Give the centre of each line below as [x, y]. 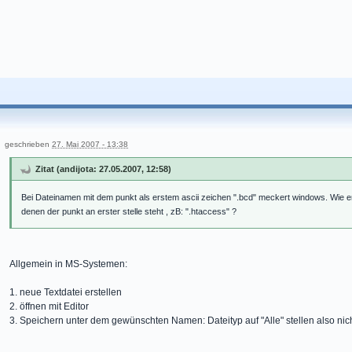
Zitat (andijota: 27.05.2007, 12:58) [103, 169]
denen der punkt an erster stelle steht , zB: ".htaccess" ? [129, 212]
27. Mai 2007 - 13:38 [90, 145]
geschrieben [28, 145]
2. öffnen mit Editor [49, 307]
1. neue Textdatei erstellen [66, 293]
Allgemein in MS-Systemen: [68, 264]
